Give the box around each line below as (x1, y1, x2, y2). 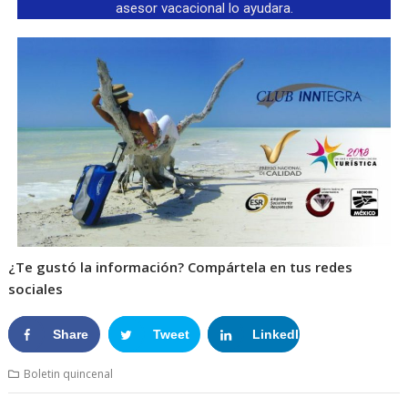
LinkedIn (252, 326, 308, 342)
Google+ (352, 326, 405, 342)
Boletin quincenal (24, 365, 114, 382)
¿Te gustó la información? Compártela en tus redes (8, 257, 353, 276)
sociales (8, 279, 64, 298)
